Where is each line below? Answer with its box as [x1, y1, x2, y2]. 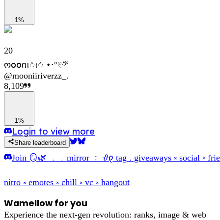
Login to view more [12, 126, 95, 137]
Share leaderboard [14, 138, 66, 146]
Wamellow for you [4, 197, 87, 209]
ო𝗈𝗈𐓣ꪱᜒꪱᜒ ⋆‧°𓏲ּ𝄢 [4, 60, 68, 70]
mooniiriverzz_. [12, 71, 69, 81]
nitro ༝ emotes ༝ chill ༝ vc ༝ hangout [4, 177, 130, 187]
